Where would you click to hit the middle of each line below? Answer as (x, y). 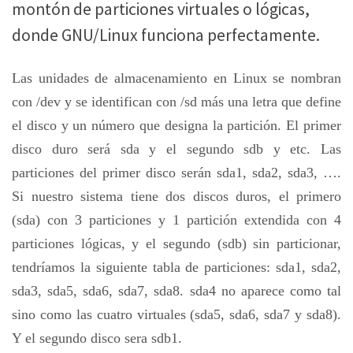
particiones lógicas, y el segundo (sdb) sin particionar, (176, 243)
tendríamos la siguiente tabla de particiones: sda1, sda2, (176, 267)
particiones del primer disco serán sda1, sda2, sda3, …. (176, 172)
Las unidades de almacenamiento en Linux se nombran (176, 78)
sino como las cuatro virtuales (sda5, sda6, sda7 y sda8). (176, 314)
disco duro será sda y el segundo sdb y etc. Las (176, 149)
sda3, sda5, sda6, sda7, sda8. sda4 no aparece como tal (176, 290)
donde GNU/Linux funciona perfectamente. (166, 35)
